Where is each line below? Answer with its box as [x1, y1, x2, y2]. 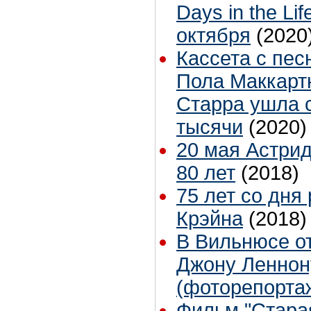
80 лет [176, 162, 235, 185]
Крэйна [176, 208, 243, 230]
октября [176, 24, 251, 47]
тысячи [176, 116, 243, 139]
